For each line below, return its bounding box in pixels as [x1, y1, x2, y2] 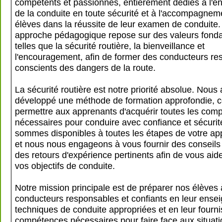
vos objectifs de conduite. [15, 161, 115, 171]
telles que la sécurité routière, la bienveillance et [15, 41, 205, 51]
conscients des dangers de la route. [15, 62, 156, 73]
